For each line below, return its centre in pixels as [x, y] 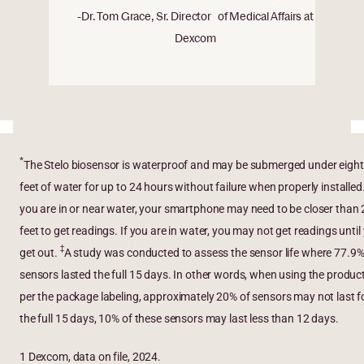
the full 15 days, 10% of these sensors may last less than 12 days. [182, 319]
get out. [40, 253]
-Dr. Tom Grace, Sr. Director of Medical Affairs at [195, 17]
